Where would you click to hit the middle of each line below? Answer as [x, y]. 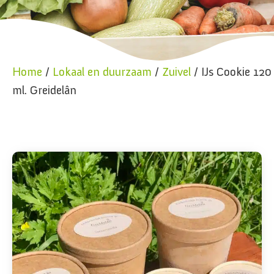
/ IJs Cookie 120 [231, 72]
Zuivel [176, 72]
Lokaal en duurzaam [102, 72]
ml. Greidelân [44, 90]
